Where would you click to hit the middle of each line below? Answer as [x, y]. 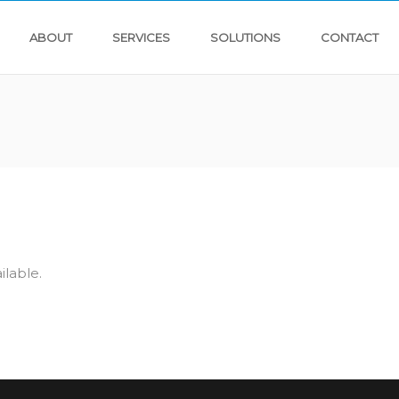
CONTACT [350, 37]
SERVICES [141, 37]
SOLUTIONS [245, 37]
